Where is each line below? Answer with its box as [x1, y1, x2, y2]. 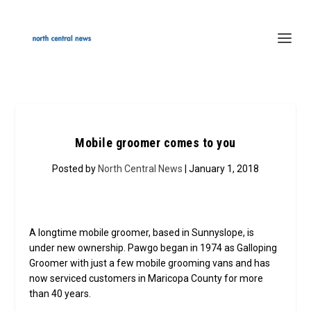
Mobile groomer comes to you [75, 135, 236, 150]
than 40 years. [29, 288, 92, 299]
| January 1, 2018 [183, 163, 259, 174]
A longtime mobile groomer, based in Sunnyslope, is [29, 227, 255, 238]
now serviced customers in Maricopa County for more [29, 273, 264, 284]
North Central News [98, 163, 183, 174]
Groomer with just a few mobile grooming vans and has [29, 258, 271, 269]
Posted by [52, 163, 98, 174]
